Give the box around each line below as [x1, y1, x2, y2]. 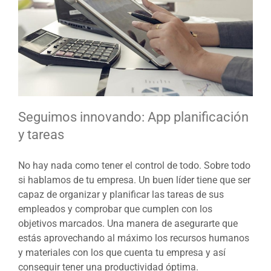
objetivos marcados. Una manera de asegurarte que [18, 218, 238, 230]
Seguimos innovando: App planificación [18, 109, 249, 125]
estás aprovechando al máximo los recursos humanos [18, 232, 249, 244]
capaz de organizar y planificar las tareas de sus [18, 189, 224, 201]
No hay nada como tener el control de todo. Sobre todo [18, 160, 250, 172]
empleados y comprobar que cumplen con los [18, 203, 212, 215]
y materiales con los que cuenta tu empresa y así [18, 247, 226, 259]
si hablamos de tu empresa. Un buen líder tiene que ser [18, 174, 250, 186]
